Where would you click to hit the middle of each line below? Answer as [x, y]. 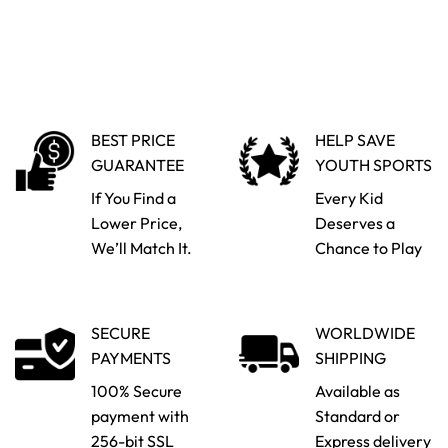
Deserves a [355, 222]
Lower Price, [136, 222]
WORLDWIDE [365, 332]
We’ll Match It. [141, 247]
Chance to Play [368, 247]
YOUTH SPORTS [373, 164]
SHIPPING [350, 357]
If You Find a [133, 197]
